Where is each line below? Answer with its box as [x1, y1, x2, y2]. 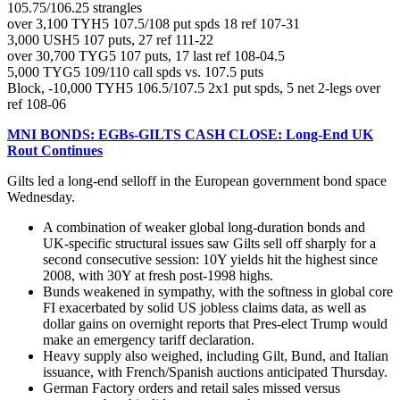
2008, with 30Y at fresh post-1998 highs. [43, 267, 273, 283]
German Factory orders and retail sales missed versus [43, 379, 340, 396]
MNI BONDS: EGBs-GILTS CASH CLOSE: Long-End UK [7, 126, 373, 142]
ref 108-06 [7, 96, 66, 112]
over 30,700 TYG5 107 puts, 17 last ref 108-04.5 [7, 47, 285, 63]
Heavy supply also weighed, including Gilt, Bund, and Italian [43, 347, 388, 363]
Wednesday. [7, 188, 75, 204]
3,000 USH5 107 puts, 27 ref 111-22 [7, 31, 213, 47]
